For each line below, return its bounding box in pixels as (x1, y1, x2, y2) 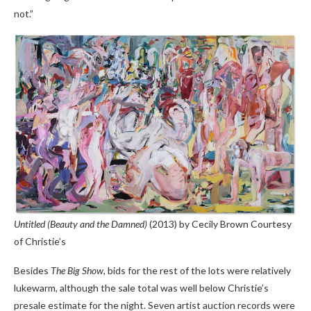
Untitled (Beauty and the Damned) (14, 217, 147, 230)
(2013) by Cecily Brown (147, 217, 251, 230)
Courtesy (251, 217, 292, 230)
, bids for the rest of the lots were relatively (103, 264, 291, 276)
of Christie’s (14, 235, 66, 247)
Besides (14, 264, 51, 276)
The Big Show (51, 264, 103, 276)
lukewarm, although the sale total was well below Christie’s (14, 281, 269, 294)
